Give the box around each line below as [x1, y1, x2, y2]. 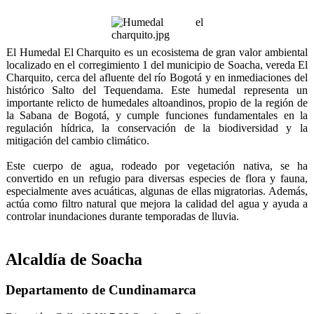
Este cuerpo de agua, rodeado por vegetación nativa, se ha [6, 159, 308, 172]
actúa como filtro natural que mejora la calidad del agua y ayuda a [6, 197, 308, 210]
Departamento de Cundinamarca [6, 282, 196, 298]
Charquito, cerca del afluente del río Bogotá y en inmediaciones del [6, 71, 308, 83]
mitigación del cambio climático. [6, 134, 149, 146]
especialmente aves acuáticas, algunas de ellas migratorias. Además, [6, 184, 308, 197]
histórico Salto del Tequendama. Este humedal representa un [6, 83, 308, 96]
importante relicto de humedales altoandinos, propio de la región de [6, 96, 308, 109]
